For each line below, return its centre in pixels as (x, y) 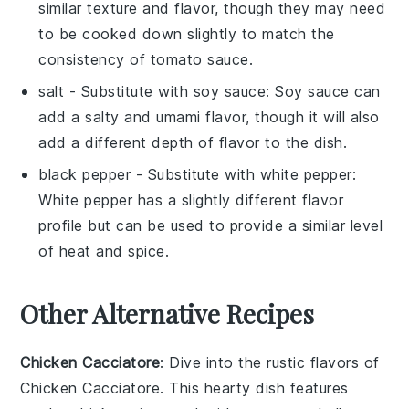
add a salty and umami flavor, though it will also (209, 116)
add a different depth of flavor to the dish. (193, 142)
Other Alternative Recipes (168, 313)
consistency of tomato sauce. (146, 59)
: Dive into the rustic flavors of (270, 362)
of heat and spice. (104, 251)
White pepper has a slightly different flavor (191, 199)
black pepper (85, 174)
